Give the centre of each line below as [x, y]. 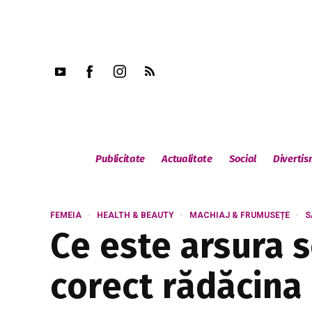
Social [243, 159]
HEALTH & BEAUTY [135, 215]
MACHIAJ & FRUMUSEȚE [240, 215]
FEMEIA [66, 215]
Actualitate [187, 159]
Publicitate [120, 159]
